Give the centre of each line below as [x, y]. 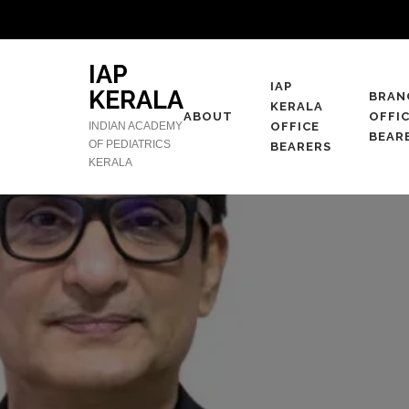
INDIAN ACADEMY [136, 126]
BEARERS [300, 147]
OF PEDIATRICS [130, 144]
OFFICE [294, 126]
